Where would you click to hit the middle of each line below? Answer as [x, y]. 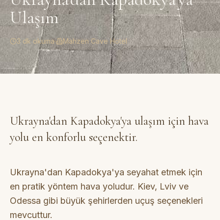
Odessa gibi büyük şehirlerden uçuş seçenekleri [106, 200]
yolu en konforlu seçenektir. [74, 137]
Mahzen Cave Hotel [95, 41]
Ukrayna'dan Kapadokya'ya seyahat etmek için [106, 172]
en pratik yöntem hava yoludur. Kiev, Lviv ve [99, 186]
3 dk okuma [36, 41]
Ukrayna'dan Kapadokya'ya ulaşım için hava [109, 121]
